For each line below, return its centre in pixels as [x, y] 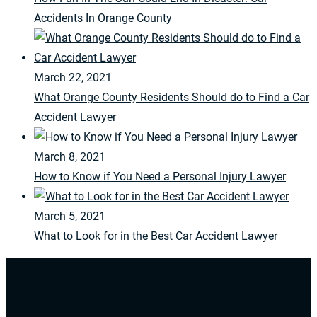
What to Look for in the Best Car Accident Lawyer [156, 236]
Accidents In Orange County [103, 18]
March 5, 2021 [70, 217]
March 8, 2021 [70, 157]
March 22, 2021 [73, 78]
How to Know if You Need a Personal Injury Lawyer [160, 177]
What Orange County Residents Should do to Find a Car [172, 98]
